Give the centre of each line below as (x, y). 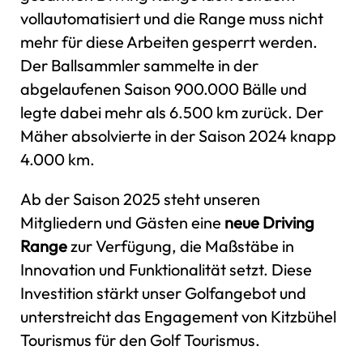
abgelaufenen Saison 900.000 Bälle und (164, 88)
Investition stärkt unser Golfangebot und (163, 293)
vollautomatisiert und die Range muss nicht (172, 18)
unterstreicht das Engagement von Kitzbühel (178, 316)
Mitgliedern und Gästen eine (122, 222)
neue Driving (269, 222)
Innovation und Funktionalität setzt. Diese (166, 269)
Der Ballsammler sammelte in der (139, 65)
